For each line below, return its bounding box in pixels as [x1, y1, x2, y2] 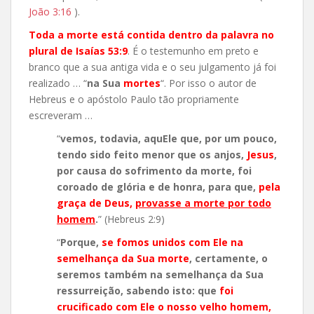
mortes [123, 76, 161, 90]
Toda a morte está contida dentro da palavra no [29, 28, 274, 42]
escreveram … [29, 109, 93, 123]
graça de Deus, [57, 196, 135, 210]
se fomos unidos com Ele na [102, 235, 243, 250]
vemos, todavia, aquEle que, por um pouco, [60, 132, 277, 146]
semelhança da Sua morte [57, 252, 189, 266]
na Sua [87, 76, 123, 90]
